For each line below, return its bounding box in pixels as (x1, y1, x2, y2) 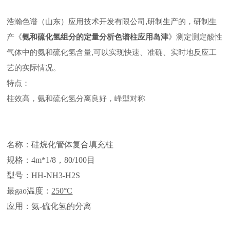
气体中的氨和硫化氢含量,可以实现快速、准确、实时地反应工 (7, 48, 217, 56)
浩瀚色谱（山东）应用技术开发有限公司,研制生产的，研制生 (7, 17, 217, 26)
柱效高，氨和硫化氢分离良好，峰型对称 (7, 94, 146, 103)
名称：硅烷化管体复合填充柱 (7, 140, 114, 149)
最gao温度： (7, 186, 52, 195)
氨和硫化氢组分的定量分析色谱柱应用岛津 (22, 32, 169, 41)
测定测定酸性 (176, 32, 223, 41)
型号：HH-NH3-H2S (7, 171, 81, 180)
